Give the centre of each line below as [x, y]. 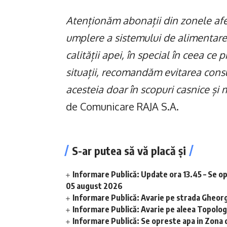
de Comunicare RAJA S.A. [122, 106]
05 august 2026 [94, 186]
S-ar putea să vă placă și [129, 150]
